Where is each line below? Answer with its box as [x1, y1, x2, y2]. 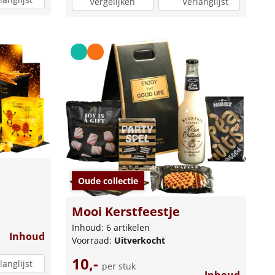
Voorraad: [71, 234, 114, 247]
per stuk [101, 260, 136, 273]
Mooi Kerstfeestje [71, 203, 180, 220]
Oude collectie [77, 175, 138, 187]
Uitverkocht [114, 234, 165, 247]
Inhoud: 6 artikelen [71, 222, 150, 234]
